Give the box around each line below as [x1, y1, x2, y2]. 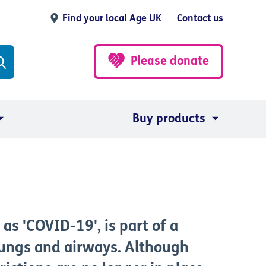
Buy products [132, 112, 205, 125]
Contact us [177, 12, 223, 24]
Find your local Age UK [62, 12, 161, 24]
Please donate [131, 53, 209, 68]
